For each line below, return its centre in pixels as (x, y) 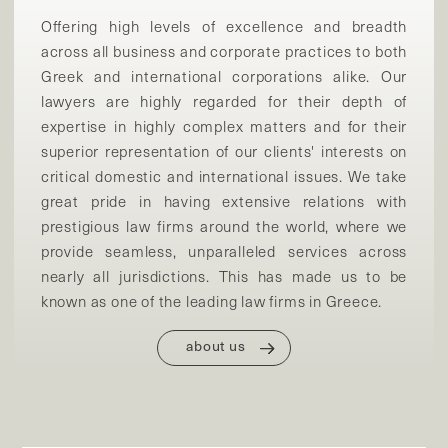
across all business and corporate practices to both (224, 51)
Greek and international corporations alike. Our (224, 76)
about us (216, 346)
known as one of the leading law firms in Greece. (211, 301)
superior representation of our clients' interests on (224, 151)
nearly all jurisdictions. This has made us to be (224, 276)
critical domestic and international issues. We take (224, 176)
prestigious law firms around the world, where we (224, 226)
